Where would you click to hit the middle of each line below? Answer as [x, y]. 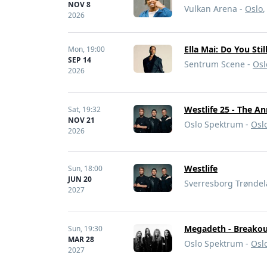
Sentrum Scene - [218, 64]
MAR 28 [81, 239]
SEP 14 [80, 60]
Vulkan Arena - [215, 9]
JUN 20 [80, 179]
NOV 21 [81, 120]
